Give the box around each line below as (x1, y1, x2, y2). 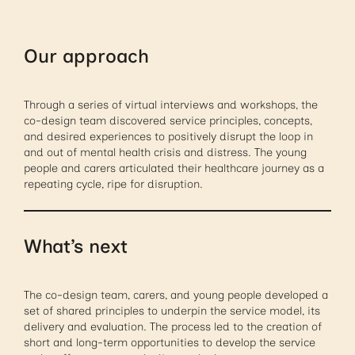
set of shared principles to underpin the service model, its (24, 304, 321, 319)
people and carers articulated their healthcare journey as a (24, 162, 325, 176)
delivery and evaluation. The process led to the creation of (24, 320, 323, 334)
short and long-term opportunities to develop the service (24, 336, 316, 350)
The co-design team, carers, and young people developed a (24, 288, 329, 303)
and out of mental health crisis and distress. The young (24, 146, 307, 160)
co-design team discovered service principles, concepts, (24, 114, 313, 128)
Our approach (24, 44, 150, 68)
